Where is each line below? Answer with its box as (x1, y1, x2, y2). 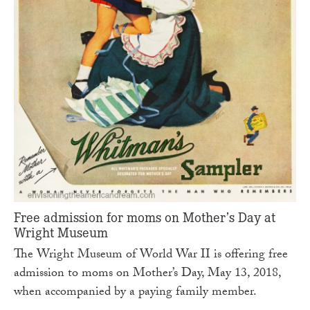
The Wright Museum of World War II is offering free (14, 245, 288, 267)
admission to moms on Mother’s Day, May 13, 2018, (14, 264, 281, 286)
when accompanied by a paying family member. (14, 282, 257, 304)
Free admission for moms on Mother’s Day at (14, 208, 275, 226)
